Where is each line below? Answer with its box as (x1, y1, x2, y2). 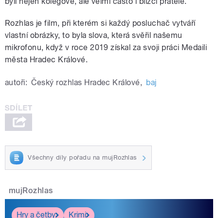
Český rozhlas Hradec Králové (31, 78, 140, 88)
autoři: (5, 78, 28, 88)
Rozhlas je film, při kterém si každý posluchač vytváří (5, 18, 196, 28)
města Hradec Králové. (5, 55, 88, 65)
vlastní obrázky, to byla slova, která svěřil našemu (5, 31, 182, 40)
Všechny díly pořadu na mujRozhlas (28, 153, 137, 161)
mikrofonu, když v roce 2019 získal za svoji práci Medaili (5, 43, 207, 53)
